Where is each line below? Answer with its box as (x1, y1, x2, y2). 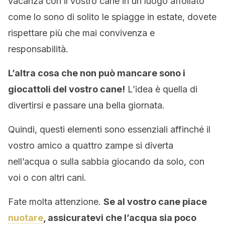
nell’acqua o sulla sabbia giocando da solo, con (8, 156, 204, 167)
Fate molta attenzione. (8, 196, 103, 207)
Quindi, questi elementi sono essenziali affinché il (8, 124, 210, 135)
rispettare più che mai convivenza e (8, 28, 155, 38)
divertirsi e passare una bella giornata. (8, 100, 165, 110)
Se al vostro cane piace (103, 196, 207, 207)
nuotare (8, 212, 43, 223)
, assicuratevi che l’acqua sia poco (43, 212, 196, 223)
